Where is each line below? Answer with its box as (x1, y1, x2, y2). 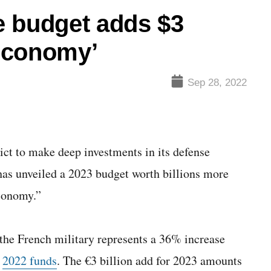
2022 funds (2, 252, 57, 269)
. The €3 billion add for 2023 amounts (57, 252, 242, 269)
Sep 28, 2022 (188, 76, 247, 88)
